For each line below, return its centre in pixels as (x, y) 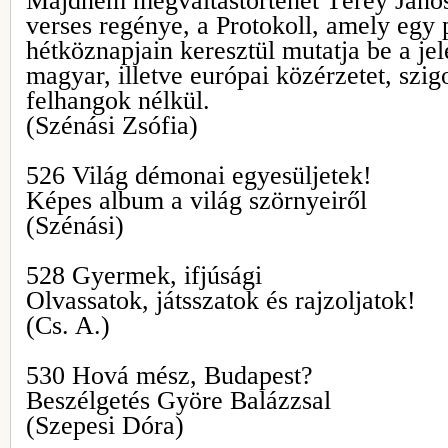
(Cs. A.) (68, 325)
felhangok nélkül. (118, 100)
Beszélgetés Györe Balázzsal (178, 400)
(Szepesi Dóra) (105, 425)
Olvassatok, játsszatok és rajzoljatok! (221, 300)
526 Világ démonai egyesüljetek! (199, 175)
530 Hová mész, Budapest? (169, 375)
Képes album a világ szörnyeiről (196, 200)
